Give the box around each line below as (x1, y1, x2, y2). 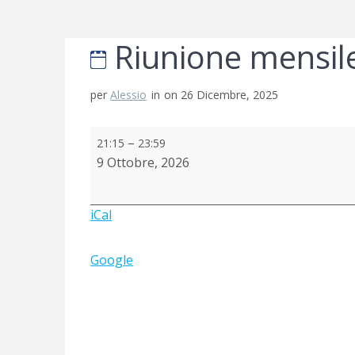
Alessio (110, 86, 147, 102)
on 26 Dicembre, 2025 (164, 86, 279, 102)
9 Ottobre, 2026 (97, 153, 190, 171)
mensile (90, 145, 136, 163)
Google (90, 250, 134, 269)
